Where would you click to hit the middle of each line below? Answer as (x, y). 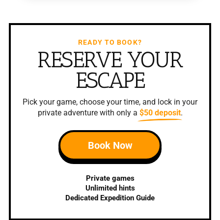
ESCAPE (110, 80)
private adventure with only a (88, 112)
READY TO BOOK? (110, 42)
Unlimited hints (110, 188)
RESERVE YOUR (110, 59)
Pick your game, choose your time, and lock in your (110, 102)
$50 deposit (160, 112)
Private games (110, 178)
